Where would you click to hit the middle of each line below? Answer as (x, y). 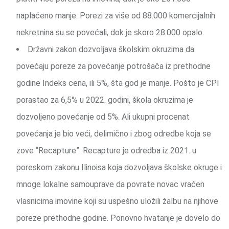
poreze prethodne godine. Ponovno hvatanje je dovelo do (118, 218)
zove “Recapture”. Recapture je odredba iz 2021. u (106, 151)
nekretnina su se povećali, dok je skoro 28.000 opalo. (110, 33)
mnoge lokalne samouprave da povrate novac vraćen (110, 185)
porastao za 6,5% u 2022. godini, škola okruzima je (105, 100)
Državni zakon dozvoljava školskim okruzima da (111, 50)
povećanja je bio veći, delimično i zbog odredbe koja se (114, 134)
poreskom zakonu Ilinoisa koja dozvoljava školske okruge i (119, 168)
